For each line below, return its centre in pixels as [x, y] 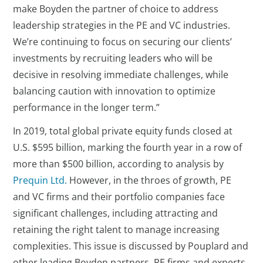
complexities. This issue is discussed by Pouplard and [131, 246]
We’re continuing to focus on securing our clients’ [123, 42]
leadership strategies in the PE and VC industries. [122, 25]
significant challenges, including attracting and [116, 213]
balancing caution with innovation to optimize [114, 91]
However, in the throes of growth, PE [149, 180]
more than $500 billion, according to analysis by [119, 164]
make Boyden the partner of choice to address [116, 9]
